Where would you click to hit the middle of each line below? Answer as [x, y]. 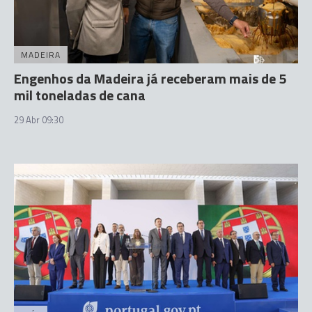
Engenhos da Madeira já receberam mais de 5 [150, 78]
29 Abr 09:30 [39, 119]
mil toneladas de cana [80, 95]
